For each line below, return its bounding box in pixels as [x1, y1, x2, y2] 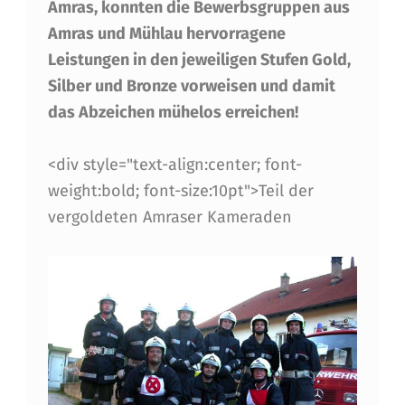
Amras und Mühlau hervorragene [47, 23, 286, 43]
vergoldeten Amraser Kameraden [47, 206, 292, 227]
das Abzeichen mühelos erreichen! [47, 101, 298, 122]
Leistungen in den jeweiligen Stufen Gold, [47, 49, 351, 70]
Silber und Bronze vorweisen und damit [47, 75, 335, 96]
